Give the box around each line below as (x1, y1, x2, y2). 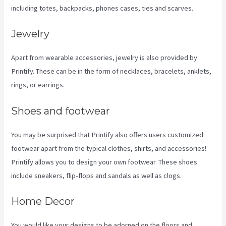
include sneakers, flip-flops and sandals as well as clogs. (11, 171, 182, 180)
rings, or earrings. (11, 80, 65, 90)
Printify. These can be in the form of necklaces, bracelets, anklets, (11, 67, 212, 76)
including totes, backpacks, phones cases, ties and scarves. (11, 4, 194, 13)
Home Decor (11, 195, 75, 208)
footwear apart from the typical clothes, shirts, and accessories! (11, 143, 207, 153)
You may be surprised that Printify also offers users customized (11, 130, 204, 139)
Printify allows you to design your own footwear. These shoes (11, 157, 198, 166)
